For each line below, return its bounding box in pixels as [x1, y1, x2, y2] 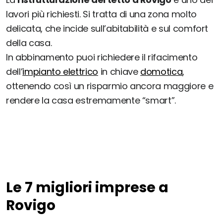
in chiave [98, 65, 141, 78]
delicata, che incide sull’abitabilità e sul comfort [6, 22, 209, 35]
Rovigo [6, 196, 55, 216]
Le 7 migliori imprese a [6, 178, 168, 198]
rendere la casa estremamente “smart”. [6, 94, 176, 107]
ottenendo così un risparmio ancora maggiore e [6, 80, 214, 93]
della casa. [6, 37, 52, 50]
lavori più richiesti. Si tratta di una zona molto [6, 8, 197, 21]
